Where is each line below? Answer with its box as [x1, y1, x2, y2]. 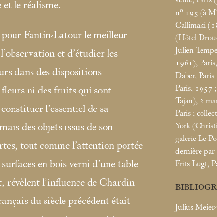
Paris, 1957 [175, 83, 212, 93]
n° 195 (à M [175, 8, 216, 17]
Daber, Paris [175, 71, 214, 80]
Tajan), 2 [175, 96, 204, 105]
